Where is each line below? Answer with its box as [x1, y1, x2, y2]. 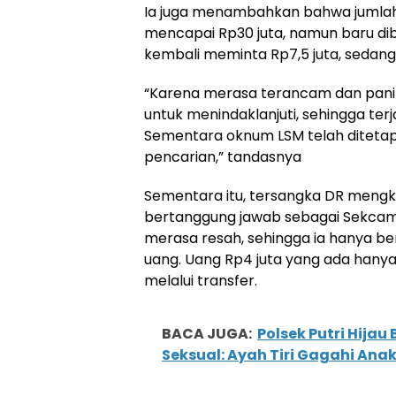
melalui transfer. [144, 270, 257, 291]
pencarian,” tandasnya [144, 147, 301, 167]
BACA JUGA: [162, 324, 252, 344]
